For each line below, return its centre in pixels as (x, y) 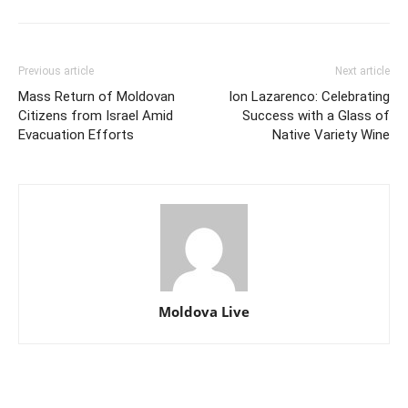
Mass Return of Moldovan (97, 96)
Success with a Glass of (316, 115)
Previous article (56, 71)
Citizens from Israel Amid (96, 115)
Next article (362, 71)
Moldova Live (204, 311)
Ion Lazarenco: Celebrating (309, 96)
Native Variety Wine (331, 134)
